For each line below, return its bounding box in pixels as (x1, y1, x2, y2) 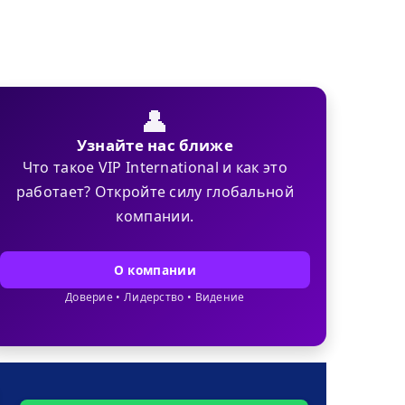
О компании (113, 261, 196, 279)
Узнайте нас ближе (76, 135, 233, 156)
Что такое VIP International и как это (22, 157, 287, 178)
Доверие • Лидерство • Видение (64, 289, 245, 306)
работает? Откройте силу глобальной (15, 182, 294, 202)
